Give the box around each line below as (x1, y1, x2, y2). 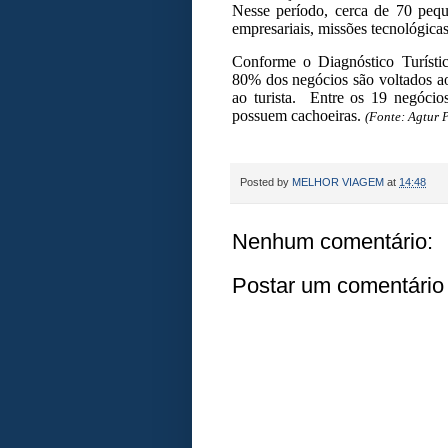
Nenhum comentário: (232, 229, 433, 255)
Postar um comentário (232, 273, 444, 299)
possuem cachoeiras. (232, 106, 365, 124)
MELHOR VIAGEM (292, 175, 384, 188)
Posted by (240, 175, 292, 188)
